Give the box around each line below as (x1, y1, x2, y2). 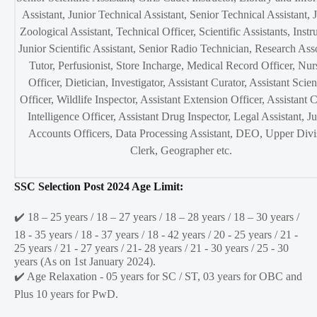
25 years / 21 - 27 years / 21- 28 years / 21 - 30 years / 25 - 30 (14, 242, 289, 255)
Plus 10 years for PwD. (14, 288, 118, 301)
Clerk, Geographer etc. (130, 144, 232, 157)
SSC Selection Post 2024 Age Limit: (14, 180, 183, 193)
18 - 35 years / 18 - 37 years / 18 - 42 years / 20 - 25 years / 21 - (14, 229, 298, 241)
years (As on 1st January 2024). (14, 255, 156, 268)
